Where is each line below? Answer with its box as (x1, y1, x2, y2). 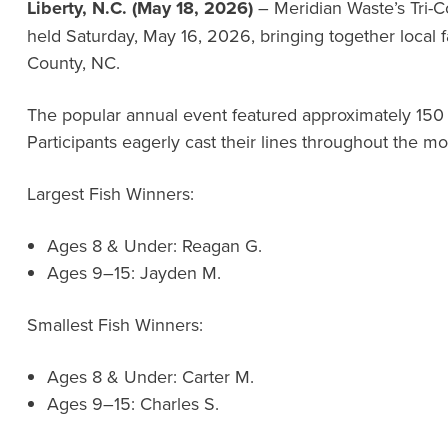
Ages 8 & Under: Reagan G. (46, 233, 262, 259)
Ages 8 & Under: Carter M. (46, 364, 254, 390)
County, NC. (26, 50, 120, 76)
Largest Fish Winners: (26, 181, 194, 207)
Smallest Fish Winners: (26, 312, 203, 338)
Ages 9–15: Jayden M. (46, 260, 221, 286)
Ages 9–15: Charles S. (46, 391, 219, 417)
